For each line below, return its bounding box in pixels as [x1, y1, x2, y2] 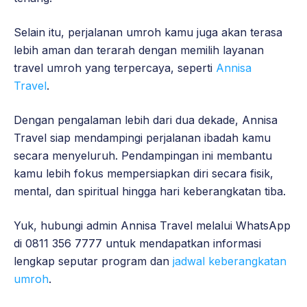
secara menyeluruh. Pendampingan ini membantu [14, 149, 272, 163]
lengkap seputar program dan [14, 254, 173, 269]
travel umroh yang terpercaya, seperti [14, 61, 216, 75]
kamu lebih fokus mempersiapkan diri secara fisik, [14, 167, 273, 181]
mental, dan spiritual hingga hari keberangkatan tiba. [14, 184, 286, 199]
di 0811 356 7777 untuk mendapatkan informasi [14, 236, 261, 251]
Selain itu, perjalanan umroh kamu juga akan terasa [14, 25, 282, 40]
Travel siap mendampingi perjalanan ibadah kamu [14, 131, 271, 145]
